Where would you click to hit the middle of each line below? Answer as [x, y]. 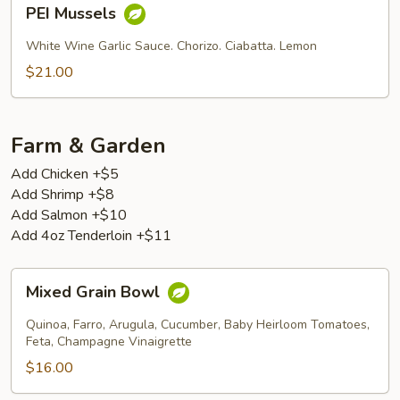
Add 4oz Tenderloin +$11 [91, 236]
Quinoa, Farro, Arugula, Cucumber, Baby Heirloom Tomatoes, [198, 325]
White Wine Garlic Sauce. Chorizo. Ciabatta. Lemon [171, 46]
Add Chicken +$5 [65, 174]
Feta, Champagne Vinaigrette [109, 342]
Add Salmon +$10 [69, 215]
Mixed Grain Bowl [95, 292]
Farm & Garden [88, 146]
